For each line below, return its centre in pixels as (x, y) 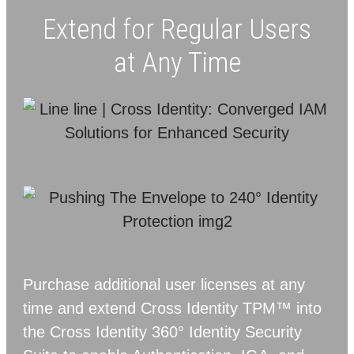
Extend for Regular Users (177, 29)
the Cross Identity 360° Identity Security (162, 332)
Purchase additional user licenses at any (164, 285)
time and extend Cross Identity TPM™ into (172, 309)
